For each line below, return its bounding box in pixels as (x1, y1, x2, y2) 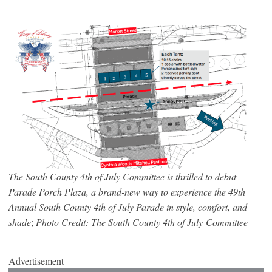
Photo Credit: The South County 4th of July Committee (36, 215, 248, 228)
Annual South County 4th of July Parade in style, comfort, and (8, 200, 247, 213)
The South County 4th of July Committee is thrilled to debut (8, 169, 236, 183)
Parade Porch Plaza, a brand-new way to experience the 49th (8, 185, 245, 198)
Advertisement (8, 254, 64, 267)
